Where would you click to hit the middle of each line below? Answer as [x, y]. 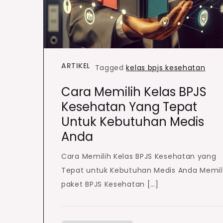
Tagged [111, 68]
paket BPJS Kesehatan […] [110, 184]
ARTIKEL [76, 66]
